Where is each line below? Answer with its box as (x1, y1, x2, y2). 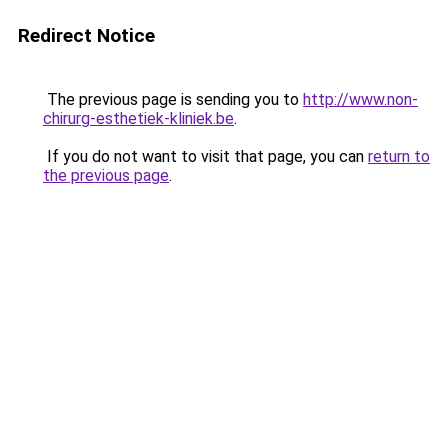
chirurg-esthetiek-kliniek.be (43, 109, 234, 128)
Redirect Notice (18, 24, 155, 47)
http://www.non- (303, 90, 418, 109)
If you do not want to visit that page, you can (43, 147, 368, 166)
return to (368, 147, 430, 166)
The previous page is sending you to (43, 90, 303, 109)
